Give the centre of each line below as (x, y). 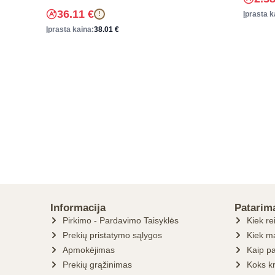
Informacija (78, 208)
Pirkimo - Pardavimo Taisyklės (121, 220)
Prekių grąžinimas (97, 265)
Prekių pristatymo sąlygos (112, 235)
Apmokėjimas (89, 250)
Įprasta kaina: (70, 29)
